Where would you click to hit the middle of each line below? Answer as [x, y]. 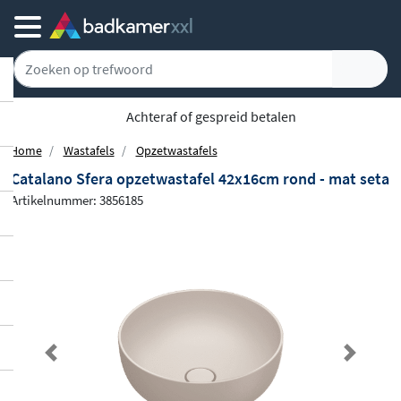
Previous [77, 363]
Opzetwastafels [176, 150]
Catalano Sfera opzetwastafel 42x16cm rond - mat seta [200, 179]
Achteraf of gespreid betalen [209, 116]
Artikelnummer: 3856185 [77, 200]
